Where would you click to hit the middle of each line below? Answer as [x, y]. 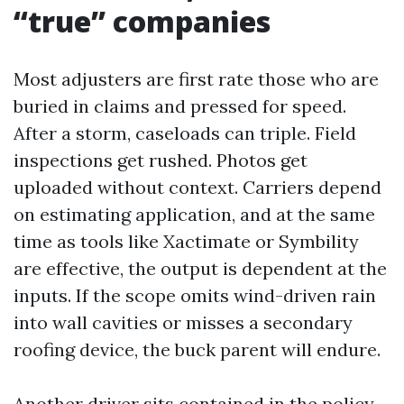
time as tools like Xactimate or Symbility [186, 241]
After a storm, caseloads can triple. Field [185, 133]
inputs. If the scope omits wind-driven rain [195, 295]
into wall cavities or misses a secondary [183, 322]
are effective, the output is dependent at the [200, 268]
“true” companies [142, 21]
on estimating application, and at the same [194, 214]
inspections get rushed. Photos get [161, 160]
